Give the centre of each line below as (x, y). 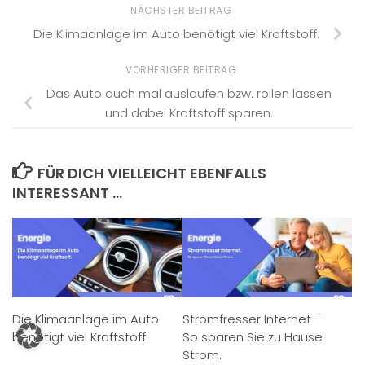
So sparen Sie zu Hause (253, 336)
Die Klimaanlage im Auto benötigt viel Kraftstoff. (176, 33)
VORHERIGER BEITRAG (182, 70)
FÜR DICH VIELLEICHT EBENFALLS (152, 173)
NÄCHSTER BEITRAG (182, 11)
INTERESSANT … (67, 192)
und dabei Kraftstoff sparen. (189, 112)
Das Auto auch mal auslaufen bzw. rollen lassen (189, 93)
